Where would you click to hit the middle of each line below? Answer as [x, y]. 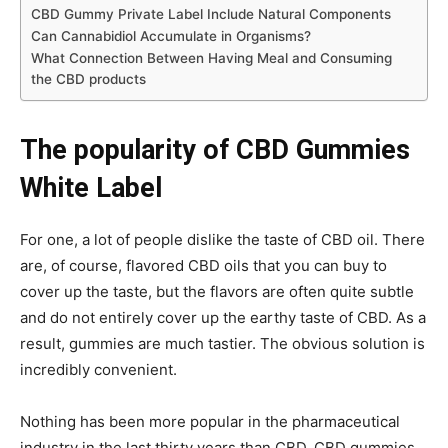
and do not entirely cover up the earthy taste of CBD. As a [223, 318]
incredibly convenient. [98, 370]
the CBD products [88, 79]
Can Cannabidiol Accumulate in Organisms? [171, 36]
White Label [91, 188]
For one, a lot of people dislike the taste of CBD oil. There [222, 240]
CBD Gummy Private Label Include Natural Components [211, 14]
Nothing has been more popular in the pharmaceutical [210, 422]
